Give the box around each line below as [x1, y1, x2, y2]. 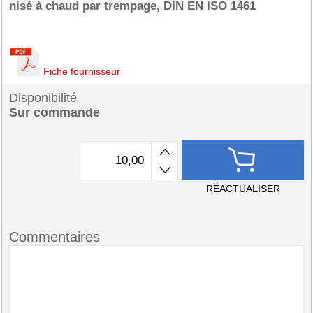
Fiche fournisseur [43, 66, 120, 77]
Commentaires [9, 229, 100, 245]
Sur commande [9, 105, 100, 119]
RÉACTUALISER [205, 183, 280, 194]
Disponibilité [9, 91, 77, 105]
